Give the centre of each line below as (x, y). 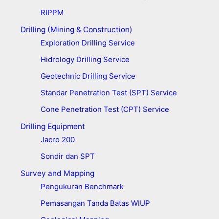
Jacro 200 (57, 139)
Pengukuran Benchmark (82, 186)
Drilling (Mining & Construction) (76, 30)
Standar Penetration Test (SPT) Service (109, 92)
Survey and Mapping (57, 174)
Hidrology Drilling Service (85, 59)
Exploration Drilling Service (88, 43)
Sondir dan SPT (67, 156)
